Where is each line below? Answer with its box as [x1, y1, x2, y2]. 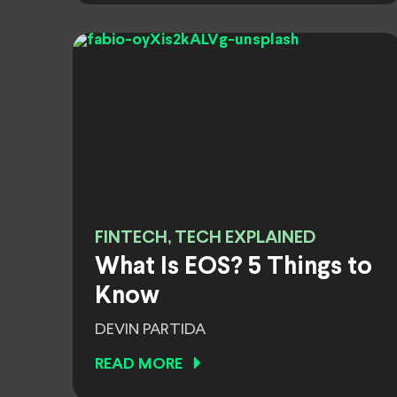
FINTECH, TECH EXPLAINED [95, 230, 315, 246]
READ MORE [95, 357, 183, 372]
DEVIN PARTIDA [95, 322, 206, 338]
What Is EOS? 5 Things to [95, 256, 372, 279]
